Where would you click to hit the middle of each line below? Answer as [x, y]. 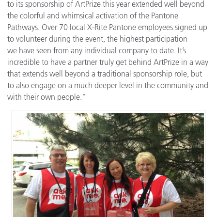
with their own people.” [47, 97]
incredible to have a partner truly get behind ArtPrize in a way [108, 62]
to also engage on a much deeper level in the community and [108, 85]
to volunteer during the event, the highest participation [97, 39]
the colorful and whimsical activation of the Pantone [93, 15]
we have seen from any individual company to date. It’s [97, 50]
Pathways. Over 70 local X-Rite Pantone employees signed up [107, 27]
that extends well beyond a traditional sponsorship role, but [105, 73]
